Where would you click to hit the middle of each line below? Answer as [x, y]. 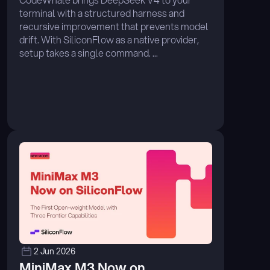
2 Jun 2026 [55, 251]
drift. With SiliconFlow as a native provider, [109, 39]
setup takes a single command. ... [89, 53]
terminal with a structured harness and [102, 13]
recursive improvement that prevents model [114, 26]
